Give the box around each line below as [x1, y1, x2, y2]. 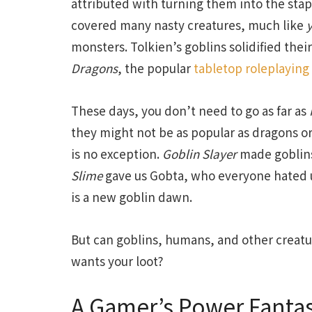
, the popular [118, 59, 194, 77]
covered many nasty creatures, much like [71, 16, 306, 34]
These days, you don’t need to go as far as [71, 101, 309, 119]
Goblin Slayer [162, 144, 237, 162]
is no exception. [71, 144, 162, 162]
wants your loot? [71, 251, 163, 270]
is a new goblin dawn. [71, 187, 192, 205]
